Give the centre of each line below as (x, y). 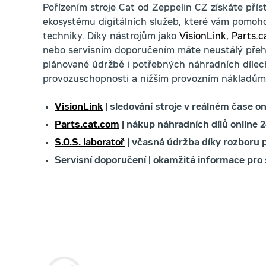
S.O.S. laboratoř (90, 143)
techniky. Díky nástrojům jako (111, 37)
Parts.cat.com (87, 126)
